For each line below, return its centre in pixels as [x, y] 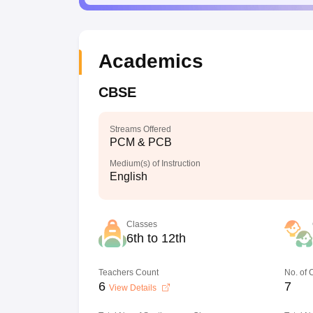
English [128, 176]
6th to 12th [156, 238]
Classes [141, 224]
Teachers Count [128, 272]
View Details [133, 288]
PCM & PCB [140, 142]
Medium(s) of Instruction [155, 163]
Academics [151, 61]
